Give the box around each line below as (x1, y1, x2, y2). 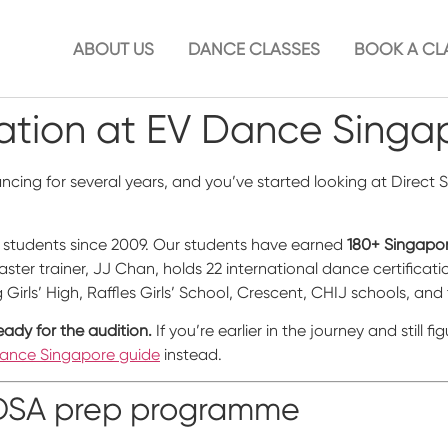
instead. (160, 345, 222, 365)
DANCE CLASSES (187, 38, 320, 59)
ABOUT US (72, 38, 154, 59)
